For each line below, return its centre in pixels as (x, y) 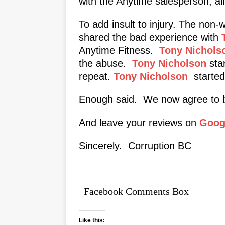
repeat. (96, 76)
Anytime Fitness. (119, 50)
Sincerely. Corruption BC (135, 145)
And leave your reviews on (139, 122)
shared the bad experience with (150, 37)
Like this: (92, 220)
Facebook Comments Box (136, 191)
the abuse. (105, 63)
